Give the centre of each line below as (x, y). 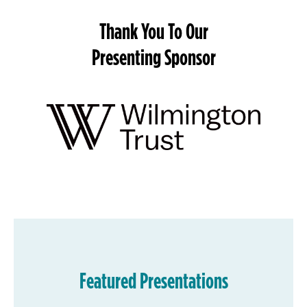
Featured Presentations (153, 281)
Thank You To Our (153, 31)
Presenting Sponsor (153, 57)
